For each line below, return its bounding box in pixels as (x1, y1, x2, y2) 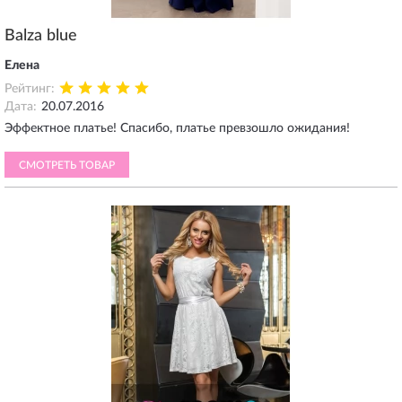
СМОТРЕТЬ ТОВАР (19, 160, 115, 170)
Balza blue (4, 28, 77, 44)
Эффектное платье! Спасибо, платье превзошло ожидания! (4, 122, 350, 135)
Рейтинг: (4, 83, 55, 95)
